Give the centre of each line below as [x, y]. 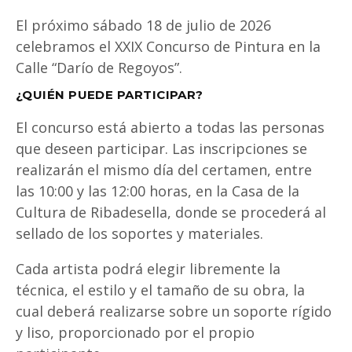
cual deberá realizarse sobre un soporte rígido [174, 311]
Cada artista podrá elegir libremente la [148, 268]
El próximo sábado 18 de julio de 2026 [143, 25]
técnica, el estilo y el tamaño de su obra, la [160, 290]
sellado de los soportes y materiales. [139, 233]
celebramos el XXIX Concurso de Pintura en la [168, 46]
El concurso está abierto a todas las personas [170, 127]
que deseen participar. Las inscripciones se [161, 148]
